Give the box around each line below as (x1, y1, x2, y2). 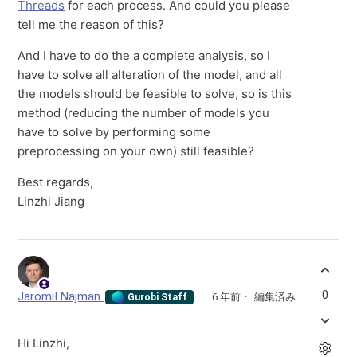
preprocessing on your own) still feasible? (18, 143, 255, 159)
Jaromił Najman (18, 289, 104, 304)
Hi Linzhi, (18, 335, 70, 351)
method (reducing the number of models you (18, 105, 270, 121)
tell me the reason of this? (18, 17, 165, 33)
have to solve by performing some (18, 124, 211, 140)
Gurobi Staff (125, 291, 188, 303)
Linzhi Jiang (18, 194, 85, 210)
